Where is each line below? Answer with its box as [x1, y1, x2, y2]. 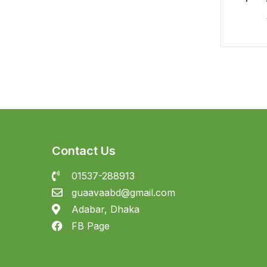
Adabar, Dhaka [71, 203, 139, 215]
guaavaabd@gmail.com [71, 186, 175, 198]
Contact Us [52, 143, 116, 158]
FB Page [71, 219, 110, 232]
